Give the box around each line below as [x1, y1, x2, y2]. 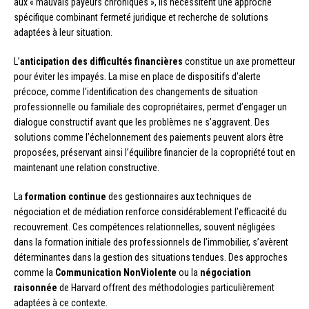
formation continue [25, 191, 106, 203]
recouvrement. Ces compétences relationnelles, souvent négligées [14, 221, 275, 233]
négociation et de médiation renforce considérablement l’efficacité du [14, 206, 287, 218]
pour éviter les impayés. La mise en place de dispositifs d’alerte [14, 71, 261, 83]
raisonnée [14, 282, 57, 294]
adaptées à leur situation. [14, 27, 112, 39]
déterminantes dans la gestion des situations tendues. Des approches [14, 252, 288, 263]
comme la [14, 267, 55, 279]
